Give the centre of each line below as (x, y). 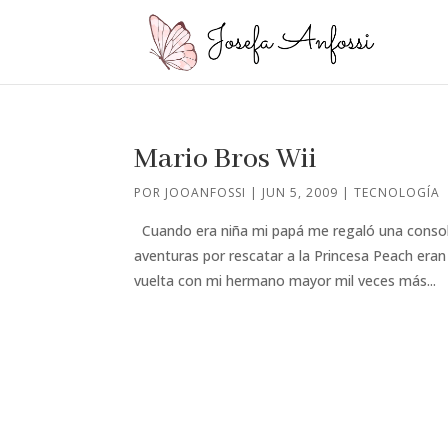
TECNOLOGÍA (397, 192)
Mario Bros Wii (226, 159)
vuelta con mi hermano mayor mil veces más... (285, 280)
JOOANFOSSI (206, 192)
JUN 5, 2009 (300, 192)
